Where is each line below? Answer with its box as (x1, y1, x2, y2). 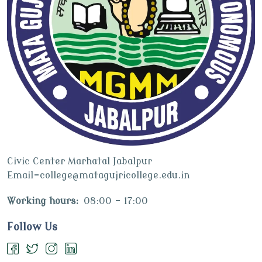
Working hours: (7, 195, 78, 206)
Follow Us (7, 220, 57, 233)
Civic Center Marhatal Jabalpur (7, 156, 152, 167)
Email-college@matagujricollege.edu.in (7, 170, 189, 181)
